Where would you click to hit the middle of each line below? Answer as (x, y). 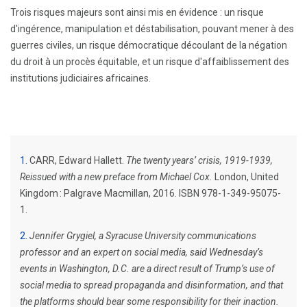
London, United (246, 177)
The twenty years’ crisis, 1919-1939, (199, 160)
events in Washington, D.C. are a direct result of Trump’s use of (147, 269)
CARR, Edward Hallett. (78, 160)
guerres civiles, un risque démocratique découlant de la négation (149, 45)
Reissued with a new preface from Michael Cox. (116, 177)
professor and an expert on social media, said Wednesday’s (142, 252)
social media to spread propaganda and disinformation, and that (151, 285)
